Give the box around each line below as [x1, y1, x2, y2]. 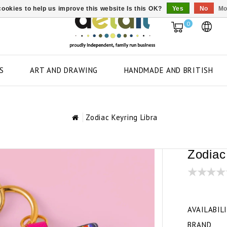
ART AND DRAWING [30, 65, 98, 75]
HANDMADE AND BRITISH [124, 65, 213, 75]
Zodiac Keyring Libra [86, 112, 158, 122]
